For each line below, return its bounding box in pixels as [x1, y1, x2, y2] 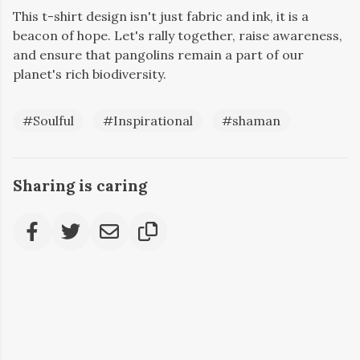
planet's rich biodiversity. [13, 66, 166, 82]
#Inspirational [103, 112, 193, 129]
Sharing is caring [13, 176, 147, 195]
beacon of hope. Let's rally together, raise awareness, [13, 27, 342, 43]
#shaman [222, 112, 280, 129]
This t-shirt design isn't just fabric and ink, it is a [13, 8, 309, 24]
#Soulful [22, 112, 74, 129]
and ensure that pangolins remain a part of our [13, 47, 304, 63]
